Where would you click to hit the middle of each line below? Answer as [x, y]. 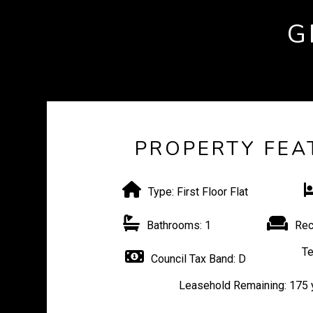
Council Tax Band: [194, 259]
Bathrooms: [175, 225]
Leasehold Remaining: [232, 285]
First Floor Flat [211, 192]
